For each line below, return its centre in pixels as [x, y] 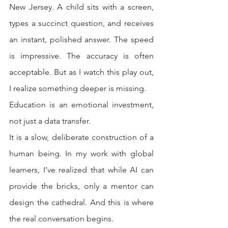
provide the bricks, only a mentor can [81, 186]
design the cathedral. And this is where [81, 202]
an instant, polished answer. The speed [81, 39]
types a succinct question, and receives [81, 23]
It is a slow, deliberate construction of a [81, 137]
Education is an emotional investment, [81, 105]
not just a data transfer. [50, 121]
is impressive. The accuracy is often [81, 56]
